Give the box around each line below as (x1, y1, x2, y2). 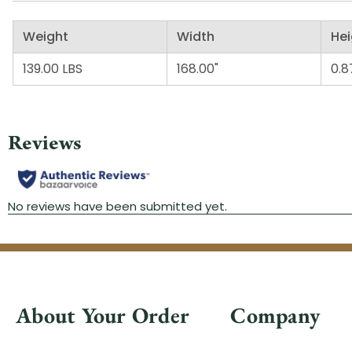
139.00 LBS (23, 59, 82, 78)
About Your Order (16, 300, 189, 329)
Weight (23, 27, 68, 46)
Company (230, 300, 321, 329)
